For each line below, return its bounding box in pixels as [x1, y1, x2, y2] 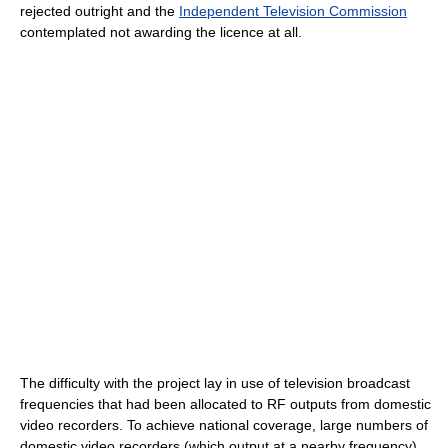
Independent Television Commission [179, 3, 407, 20]
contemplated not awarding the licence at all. [20, 24, 302, 41]
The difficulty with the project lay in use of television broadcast [20, 375, 410, 392]
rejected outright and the [20, 3, 179, 20]
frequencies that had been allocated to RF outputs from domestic [20, 396, 431, 413]
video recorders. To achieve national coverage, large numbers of [20, 417, 428, 434]
